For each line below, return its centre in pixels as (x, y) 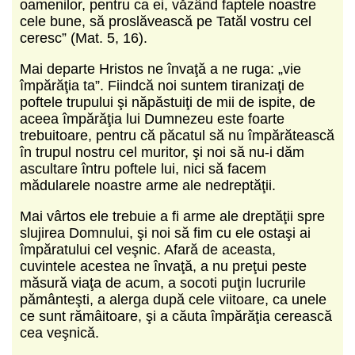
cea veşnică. (59, 332)
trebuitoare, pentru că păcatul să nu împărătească (177, 135)
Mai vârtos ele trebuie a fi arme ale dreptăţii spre (172, 216)
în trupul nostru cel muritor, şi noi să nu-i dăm (162, 152)
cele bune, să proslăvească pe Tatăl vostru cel (166, 21)
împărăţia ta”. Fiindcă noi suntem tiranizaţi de (162, 85)
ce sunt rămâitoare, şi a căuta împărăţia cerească (176, 316)
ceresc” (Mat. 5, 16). (84, 38)
